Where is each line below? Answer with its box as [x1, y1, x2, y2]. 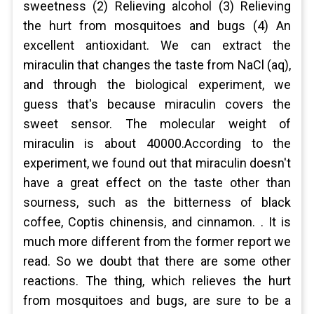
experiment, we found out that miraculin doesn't [22, 156, 292, 170]
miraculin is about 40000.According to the [22, 136, 292, 151]
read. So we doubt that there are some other [22, 254, 292, 268]
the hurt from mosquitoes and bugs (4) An [22, 18, 292, 33]
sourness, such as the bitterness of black [22, 195, 292, 210]
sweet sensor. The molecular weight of [22, 116, 292, 131]
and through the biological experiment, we [22, 77, 292, 92]
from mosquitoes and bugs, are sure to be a [22, 293, 292, 308]
